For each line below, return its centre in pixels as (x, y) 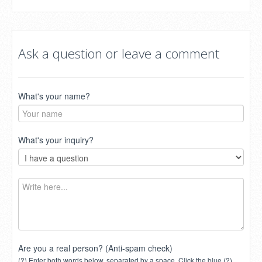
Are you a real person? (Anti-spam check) (95, 248)
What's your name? (54, 96)
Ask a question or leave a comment (119, 54)
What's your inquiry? (56, 140)
